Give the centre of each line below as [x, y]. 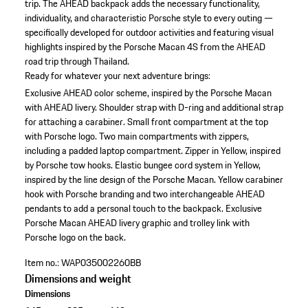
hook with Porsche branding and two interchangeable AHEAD [144, 194]
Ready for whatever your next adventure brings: [117, 76]
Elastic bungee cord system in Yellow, [187, 165]
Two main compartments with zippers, [174, 136]
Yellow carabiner [250, 180]
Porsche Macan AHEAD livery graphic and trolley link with [137, 223]
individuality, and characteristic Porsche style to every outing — [148, 18]
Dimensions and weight [78, 279]
